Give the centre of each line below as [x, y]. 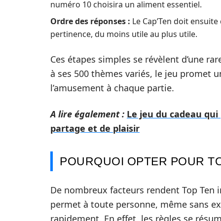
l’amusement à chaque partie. [112, 88]
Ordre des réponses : [90, 21]
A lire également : [87, 114]
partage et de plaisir [95, 128]
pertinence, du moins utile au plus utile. [124, 34]
